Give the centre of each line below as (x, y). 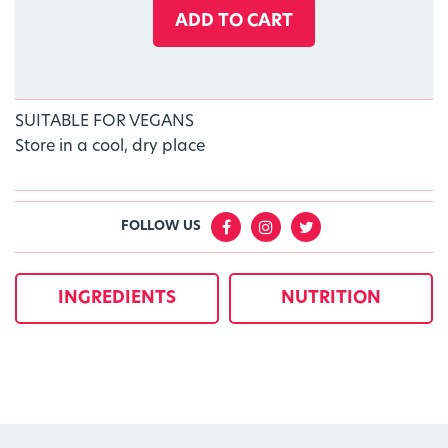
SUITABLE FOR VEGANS (104, 122)
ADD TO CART (233, 22)
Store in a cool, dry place (110, 147)
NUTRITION (330, 299)
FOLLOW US (161, 227)
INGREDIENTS (116, 299)
